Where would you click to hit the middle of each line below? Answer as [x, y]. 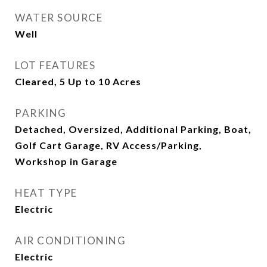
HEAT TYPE [46, 193]
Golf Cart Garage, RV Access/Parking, [108, 145]
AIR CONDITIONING [70, 240]
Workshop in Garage [66, 161]
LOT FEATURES [55, 65]
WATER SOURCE [59, 18]
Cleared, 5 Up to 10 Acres [78, 81]
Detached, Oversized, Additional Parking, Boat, [133, 129]
